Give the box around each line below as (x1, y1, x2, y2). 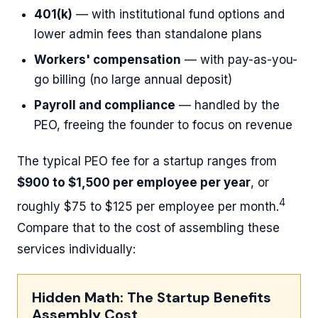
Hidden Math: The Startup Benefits (32, 287, 271, 307)
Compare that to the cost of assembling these (17, 220, 280, 235)
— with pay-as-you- (181, 52, 297, 67)
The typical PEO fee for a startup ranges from (17, 153, 277, 168)
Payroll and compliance (34, 97, 175, 112)
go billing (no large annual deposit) (34, 72, 232, 87)
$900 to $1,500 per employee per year (17, 175, 251, 190)
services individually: (17, 241, 136, 256)
